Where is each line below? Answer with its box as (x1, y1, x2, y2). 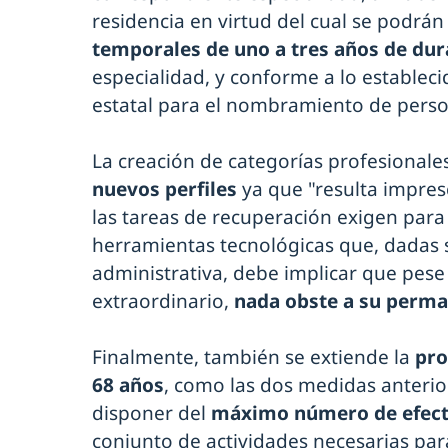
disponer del (92, 399, 211, 426)
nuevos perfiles (92, 175, 237, 202)
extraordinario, (92, 287, 234, 314)
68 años (92, 371, 164, 398)
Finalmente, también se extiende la (92, 343, 415, 370)
